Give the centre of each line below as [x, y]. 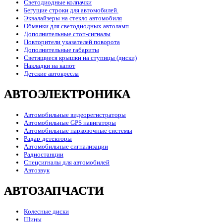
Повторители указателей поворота [72, 42]
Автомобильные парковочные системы [78, 131]
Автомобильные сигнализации [66, 147]
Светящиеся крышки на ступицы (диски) [80, 58]
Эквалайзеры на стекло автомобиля [73, 18]
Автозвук [37, 170]
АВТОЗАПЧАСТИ [54, 191]
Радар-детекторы [48, 139]
